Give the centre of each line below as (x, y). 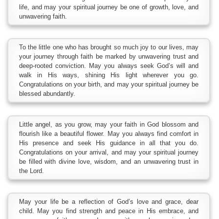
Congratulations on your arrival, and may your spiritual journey (109, 153)
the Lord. (32, 171)
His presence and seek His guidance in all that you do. (109, 143)
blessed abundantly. (47, 94)
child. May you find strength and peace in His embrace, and (109, 211)
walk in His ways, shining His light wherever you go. (109, 75)
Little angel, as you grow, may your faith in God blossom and (109, 125)
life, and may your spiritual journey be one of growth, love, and (109, 7)
